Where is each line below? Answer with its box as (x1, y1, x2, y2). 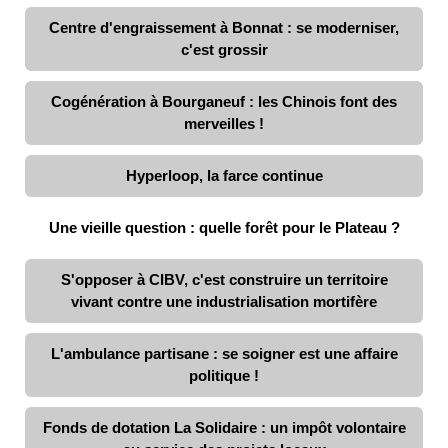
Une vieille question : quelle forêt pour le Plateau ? (48, 218, 400, 236)
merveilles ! (184, 114, 264, 132)
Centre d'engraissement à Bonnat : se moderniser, (49, 18, 399, 36)
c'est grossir (180, 40, 268, 58)
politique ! (189, 366, 259, 384)
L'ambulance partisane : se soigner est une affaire (50, 344, 398, 362)
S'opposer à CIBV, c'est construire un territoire (60, 270, 388, 288)
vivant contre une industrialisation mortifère (71, 292, 377, 310)
